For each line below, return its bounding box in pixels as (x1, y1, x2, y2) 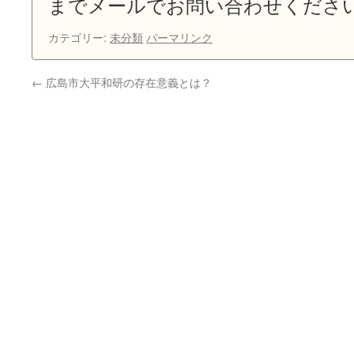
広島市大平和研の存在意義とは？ (43, 73, 212, 90)
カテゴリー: (48, 28, 110, 45)
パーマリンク (146, 28, 213, 45)
